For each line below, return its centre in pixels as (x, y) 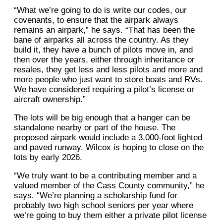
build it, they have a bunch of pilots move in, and (103, 50)
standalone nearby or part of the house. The (95, 128)
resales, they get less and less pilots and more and (108, 70)
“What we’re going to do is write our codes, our (100, 10)
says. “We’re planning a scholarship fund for (96, 196)
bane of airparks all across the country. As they (101, 40)
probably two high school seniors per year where (104, 206)
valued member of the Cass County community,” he (109, 186)
